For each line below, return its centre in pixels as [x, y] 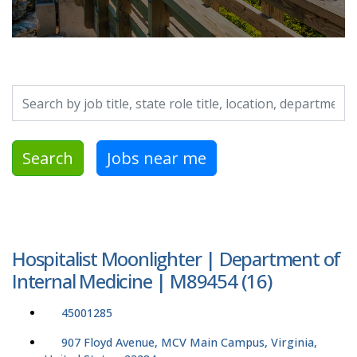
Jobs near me [157, 158]
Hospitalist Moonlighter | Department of [177, 259]
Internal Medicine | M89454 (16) [142, 281]
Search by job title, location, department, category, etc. [163, 94]
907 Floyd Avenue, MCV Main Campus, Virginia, [189, 343]
